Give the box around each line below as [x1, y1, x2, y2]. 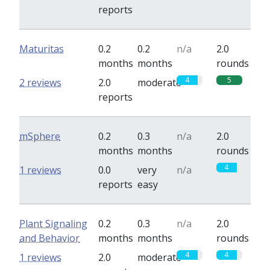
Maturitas [19, 42, 64, 55]
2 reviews [19, 76, 61, 89]
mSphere [19, 130, 60, 143]
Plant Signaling [19, 217, 87, 230]
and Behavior [19, 231, 80, 245]
